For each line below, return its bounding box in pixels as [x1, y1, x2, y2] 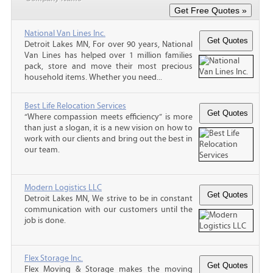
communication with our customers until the [24, 204, 193, 214]
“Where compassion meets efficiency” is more [24, 112, 193, 122]
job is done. [24, 215, 66, 225]
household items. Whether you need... [24, 72, 162, 82]
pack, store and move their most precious [24, 61, 193, 71]
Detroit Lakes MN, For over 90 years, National [24, 39, 193, 49]
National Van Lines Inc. [24, 28, 105, 38]
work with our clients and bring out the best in [24, 133, 193, 144]
